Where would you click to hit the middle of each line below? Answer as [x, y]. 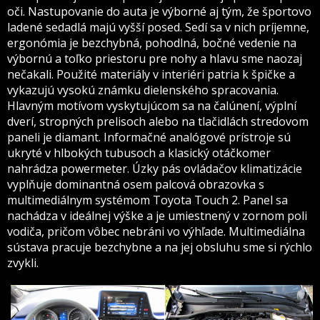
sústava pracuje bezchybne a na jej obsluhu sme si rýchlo [160, 247]
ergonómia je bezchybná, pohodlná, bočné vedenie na [152, 43]
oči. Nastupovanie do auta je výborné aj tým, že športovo [159, 11]
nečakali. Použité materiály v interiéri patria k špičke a [151, 74]
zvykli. [23, 263]
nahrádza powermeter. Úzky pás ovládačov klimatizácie [155, 169]
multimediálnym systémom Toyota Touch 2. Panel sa [147, 200]
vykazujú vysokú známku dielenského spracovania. [143, 90]
